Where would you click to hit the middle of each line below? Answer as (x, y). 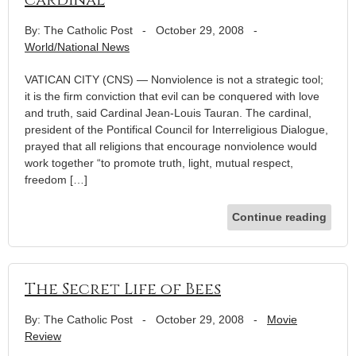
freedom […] (56, 179)
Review (43, 336)
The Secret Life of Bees (123, 288)
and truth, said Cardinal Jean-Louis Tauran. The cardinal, (168, 112)
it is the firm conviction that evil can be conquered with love (172, 96)
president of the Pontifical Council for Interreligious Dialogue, (176, 129)
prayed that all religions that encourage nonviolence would (171, 146)
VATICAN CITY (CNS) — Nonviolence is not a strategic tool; (174, 79)
